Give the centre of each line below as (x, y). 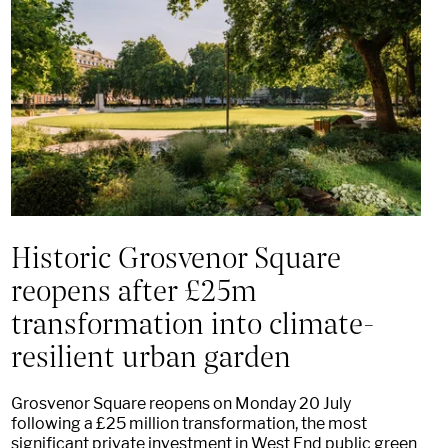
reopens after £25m (133, 288)
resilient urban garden (150, 354)
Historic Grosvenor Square (175, 255)
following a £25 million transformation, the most (188, 424)
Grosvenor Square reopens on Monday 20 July (180, 404)
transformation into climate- (192, 321)
